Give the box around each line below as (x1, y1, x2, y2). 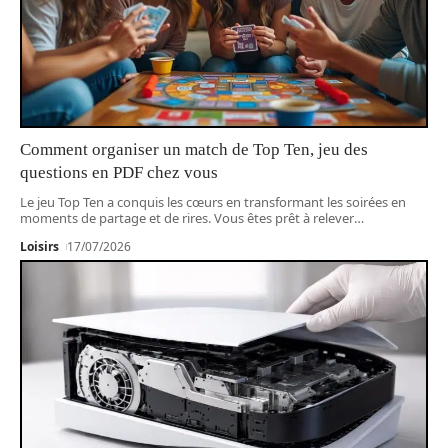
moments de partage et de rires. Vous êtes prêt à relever (20, 208, 354, 227)
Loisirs (20, 237, 59, 255)
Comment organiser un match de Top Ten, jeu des (20, 139, 368, 159)
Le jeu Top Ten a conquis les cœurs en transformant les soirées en (20, 192, 406, 211)
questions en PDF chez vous (20, 162, 218, 182)
